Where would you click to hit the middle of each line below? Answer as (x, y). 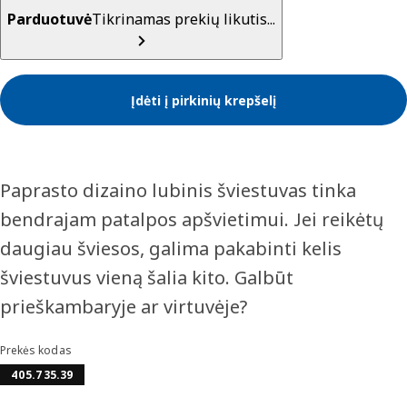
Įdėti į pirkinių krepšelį (203, 100)
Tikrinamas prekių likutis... (184, 19)
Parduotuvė (50, 19)
